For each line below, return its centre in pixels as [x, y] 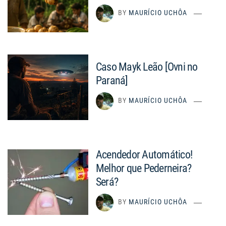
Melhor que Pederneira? [144, 168]
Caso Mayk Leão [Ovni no [147, 67]
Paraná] [112, 81]
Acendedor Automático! [144, 155]
